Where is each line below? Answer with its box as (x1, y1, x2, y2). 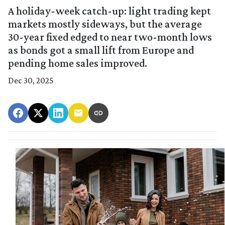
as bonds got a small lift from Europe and (8, 44, 194, 57)
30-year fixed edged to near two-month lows (8, 31, 212, 44)
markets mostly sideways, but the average (8, 18, 202, 31)
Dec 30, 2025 (8, 75, 54, 86)
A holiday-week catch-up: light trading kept (8, 5, 211, 18)
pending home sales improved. (8, 57, 147, 70)
